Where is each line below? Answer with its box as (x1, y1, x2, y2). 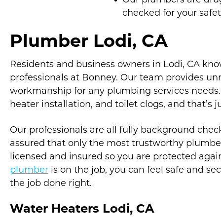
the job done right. (10, 179, 92, 188)
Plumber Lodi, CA (10, 34, 168, 51)
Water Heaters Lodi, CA (10, 204, 154, 216)
